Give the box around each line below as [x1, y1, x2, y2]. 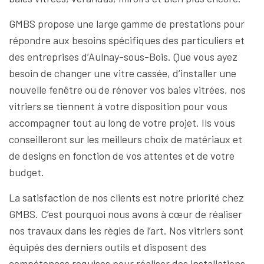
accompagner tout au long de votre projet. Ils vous [9, 116, 235, 129]
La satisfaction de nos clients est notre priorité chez [9, 191, 244, 204]
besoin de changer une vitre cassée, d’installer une [9, 67, 236, 80]
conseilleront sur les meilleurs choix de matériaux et [9, 133, 242, 146]
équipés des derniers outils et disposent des [9, 240, 206, 253]
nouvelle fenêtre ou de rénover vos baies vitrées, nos [9, 83, 246, 96]
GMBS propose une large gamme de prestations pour [9, 17, 245, 30]
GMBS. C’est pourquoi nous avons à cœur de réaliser [9, 207, 242, 220]
